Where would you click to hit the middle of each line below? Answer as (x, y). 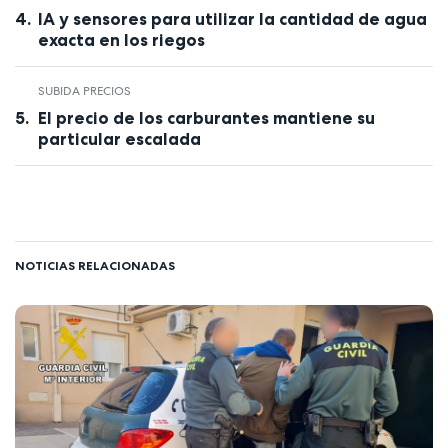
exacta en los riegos (121, 40)
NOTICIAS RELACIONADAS (95, 265)
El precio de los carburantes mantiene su (206, 117)
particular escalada (119, 138)
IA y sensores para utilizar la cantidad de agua (232, 19)
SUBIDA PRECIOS (84, 91)
